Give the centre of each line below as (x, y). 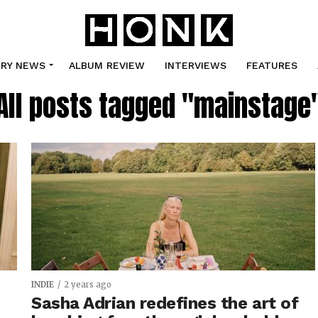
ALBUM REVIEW (106, 65)
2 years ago (88, 285)
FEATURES (272, 65)
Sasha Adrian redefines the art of (165, 303)
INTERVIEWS (195, 65)
